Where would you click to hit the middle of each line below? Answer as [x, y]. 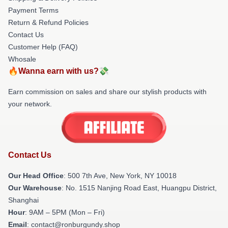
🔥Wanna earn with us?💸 [59, 71]
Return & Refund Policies [48, 22]
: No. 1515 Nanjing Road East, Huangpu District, [139, 188]
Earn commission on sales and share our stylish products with [107, 91]
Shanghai [23, 200]
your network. [30, 104]
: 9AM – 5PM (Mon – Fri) [65, 212]
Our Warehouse [35, 188]
